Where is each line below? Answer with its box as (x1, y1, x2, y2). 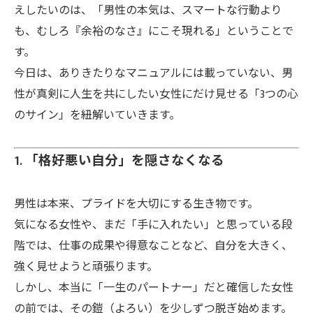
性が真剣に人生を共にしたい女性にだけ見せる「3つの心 (14, 85, 298, 104)
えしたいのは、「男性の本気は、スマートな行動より (14, 1, 282, 20)
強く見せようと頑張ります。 (14, 258, 158, 277)
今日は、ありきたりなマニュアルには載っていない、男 (14, 64, 293, 83)
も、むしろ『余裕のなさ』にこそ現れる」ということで (14, 22, 293, 41)
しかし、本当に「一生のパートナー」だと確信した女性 (14, 279, 293, 298)
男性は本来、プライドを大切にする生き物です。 (14, 195, 259, 214)
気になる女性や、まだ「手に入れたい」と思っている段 (14, 216, 293, 235)
